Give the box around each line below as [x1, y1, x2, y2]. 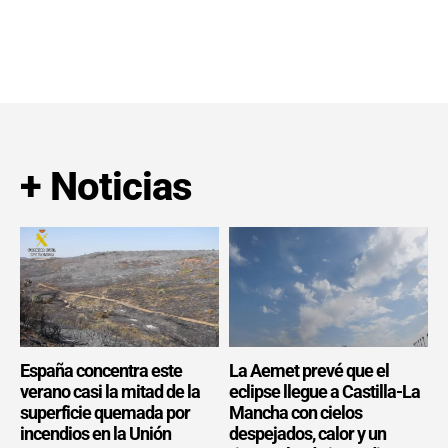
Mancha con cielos [229, 401, 362, 423]
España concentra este [20, 359, 182, 381]
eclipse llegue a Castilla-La [229, 380, 420, 402]
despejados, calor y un [229, 422, 386, 444]
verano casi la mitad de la [20, 380, 200, 402]
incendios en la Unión [20, 422, 171, 444]
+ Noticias [20, 163, 192, 211]
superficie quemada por [20, 401, 190, 423]
